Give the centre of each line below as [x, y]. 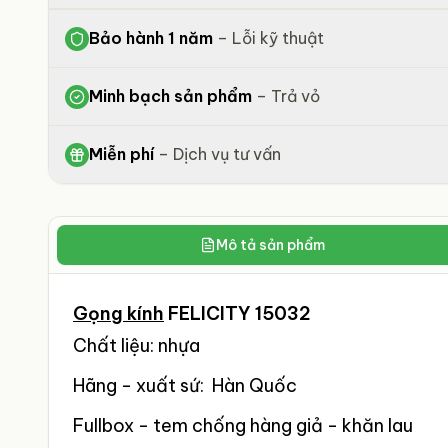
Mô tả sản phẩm [270, 245]
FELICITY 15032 [237, 313]
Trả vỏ [295, 96]
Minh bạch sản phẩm [170, 96]
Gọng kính [118, 313]
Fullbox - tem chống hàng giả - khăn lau [243, 425]
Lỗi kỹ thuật [278, 38]
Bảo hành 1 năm [151, 38]
